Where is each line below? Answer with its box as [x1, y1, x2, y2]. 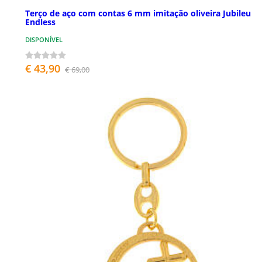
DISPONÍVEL [25, 35, 63, 44]
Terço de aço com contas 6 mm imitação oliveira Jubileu [25, 8, 251, 19]
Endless [25, 16, 56, 28]
